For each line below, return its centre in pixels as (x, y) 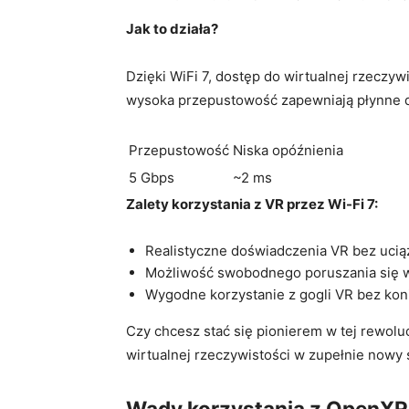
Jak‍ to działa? (172, 28)
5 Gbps (152, 177)
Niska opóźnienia (288, 150)
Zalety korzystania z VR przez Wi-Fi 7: (252, 204)
